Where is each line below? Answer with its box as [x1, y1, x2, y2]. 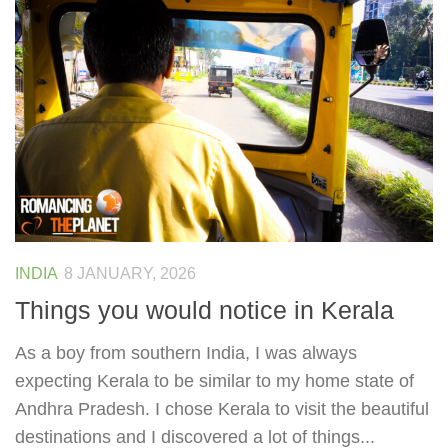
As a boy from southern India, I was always [15, 342, 357, 363]
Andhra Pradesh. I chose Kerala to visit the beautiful [15, 398, 429, 419]
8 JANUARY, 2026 [64, 264, 196, 282]
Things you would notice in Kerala [15, 295, 394, 324]
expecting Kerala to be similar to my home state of [15, 370, 414, 391]
